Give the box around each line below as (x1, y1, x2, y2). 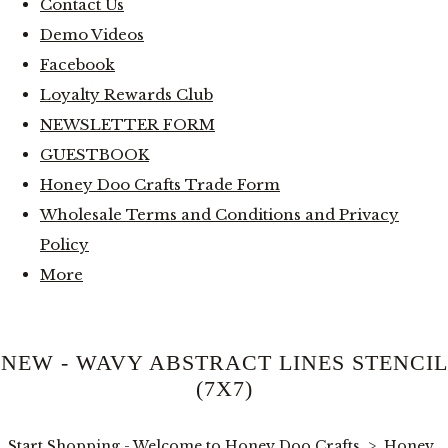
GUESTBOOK (40, 144, 149, 164)
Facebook (40, 54, 115, 74)
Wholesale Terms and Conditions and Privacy (40, 204, 399, 224)
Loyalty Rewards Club (40, 84, 213, 104)
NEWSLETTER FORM (40, 114, 215, 134)
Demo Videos (40, 24, 144, 44)
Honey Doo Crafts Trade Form (40, 174, 280, 194)
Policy (40, 234, 89, 254)
